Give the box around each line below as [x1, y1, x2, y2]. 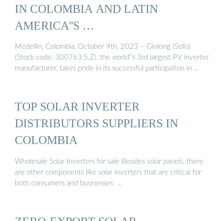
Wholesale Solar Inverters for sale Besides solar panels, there [15, 157, 203, 165]
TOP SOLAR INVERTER [15, 100, 140, 113]
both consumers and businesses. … [15, 179, 122, 187]
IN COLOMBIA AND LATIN [15, 1, 158, 15]
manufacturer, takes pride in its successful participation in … [15, 65, 199, 73]
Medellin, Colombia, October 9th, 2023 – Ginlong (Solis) [15, 43, 190, 51]
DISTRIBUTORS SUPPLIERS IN [15, 116, 178, 130]
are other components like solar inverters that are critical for [15, 168, 201, 176]
